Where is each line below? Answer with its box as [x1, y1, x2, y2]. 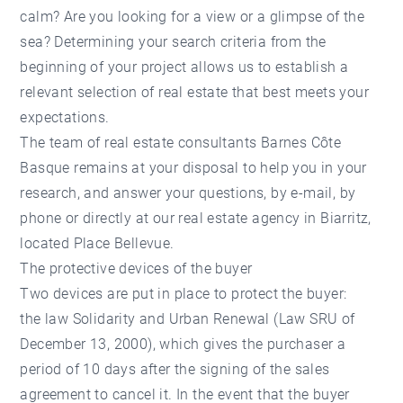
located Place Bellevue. [20, 235, 175, 252]
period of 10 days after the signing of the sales [20, 361, 330, 378]
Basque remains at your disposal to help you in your [20, 159, 367, 176]
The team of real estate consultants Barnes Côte [20, 134, 342, 151]
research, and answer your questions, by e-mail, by [20, 184, 356, 201]
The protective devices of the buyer [20, 260, 253, 277]
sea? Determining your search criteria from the [20, 33, 327, 50]
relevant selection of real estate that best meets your [20, 84, 370, 101]
